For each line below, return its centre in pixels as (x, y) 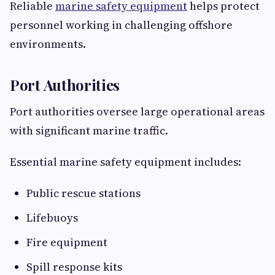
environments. (48, 44)
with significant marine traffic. (89, 131)
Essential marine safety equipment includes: (126, 162)
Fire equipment (67, 242)
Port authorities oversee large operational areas (137, 112)
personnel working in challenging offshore (121, 25)
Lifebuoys (52, 218)
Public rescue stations (83, 193)
